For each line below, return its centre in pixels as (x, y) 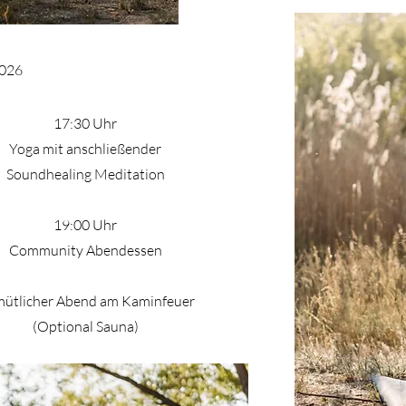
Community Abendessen (85, 250)
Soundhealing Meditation (85, 174)
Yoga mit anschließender (86, 148)
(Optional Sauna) (85, 326)
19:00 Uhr (86, 224)
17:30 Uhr (86, 123)
